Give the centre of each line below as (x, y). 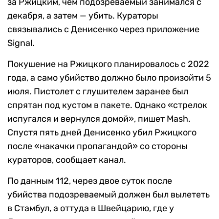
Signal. (21, 43)
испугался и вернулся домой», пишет (87, 119)
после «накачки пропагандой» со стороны (98, 146)
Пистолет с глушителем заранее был (111, 91)
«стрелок (187, 105)
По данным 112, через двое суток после (90, 181)
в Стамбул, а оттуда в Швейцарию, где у (91, 208)
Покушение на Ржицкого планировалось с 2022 (108, 64)
